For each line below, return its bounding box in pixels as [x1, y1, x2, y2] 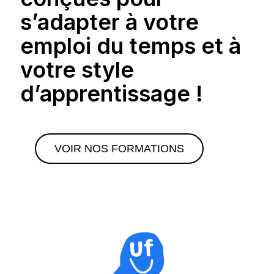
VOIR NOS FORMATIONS [54, 142, 184, 155]
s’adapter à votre [20, 8, 199, 35]
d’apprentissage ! [20, 80, 203, 107]
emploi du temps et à [20, 32, 241, 59]
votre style [20, 56, 134, 83]
